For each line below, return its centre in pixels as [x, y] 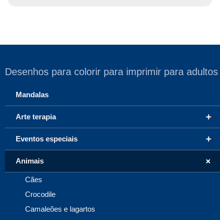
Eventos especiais [47, 139]
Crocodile [40, 194]
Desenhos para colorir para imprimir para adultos [111, 72]
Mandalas [32, 95]
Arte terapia [36, 117]
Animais [30, 161]
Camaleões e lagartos [60, 209]
